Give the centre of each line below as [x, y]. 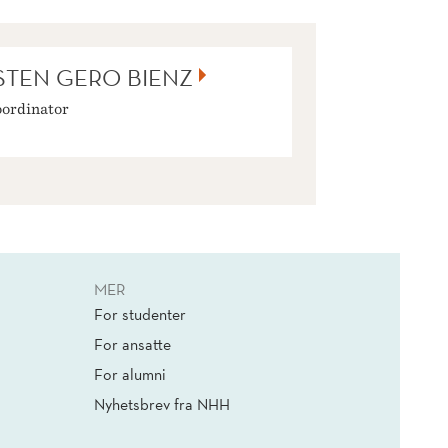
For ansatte [132, 344]
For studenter [140, 314]
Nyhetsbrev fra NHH [162, 404]
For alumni [130, 374]
